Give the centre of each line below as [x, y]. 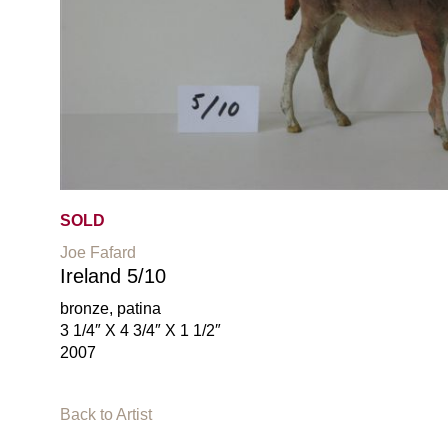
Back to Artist [106, 415]
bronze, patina [110, 309]
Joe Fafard [98, 253]
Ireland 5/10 [113, 276]
